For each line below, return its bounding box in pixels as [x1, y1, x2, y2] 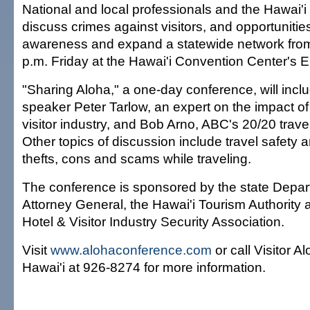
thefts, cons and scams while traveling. [22, 151, 251, 166]
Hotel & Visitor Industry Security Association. [22, 214, 284, 229]
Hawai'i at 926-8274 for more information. [22, 259, 266, 275]
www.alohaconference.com [51, 242, 212, 257]
